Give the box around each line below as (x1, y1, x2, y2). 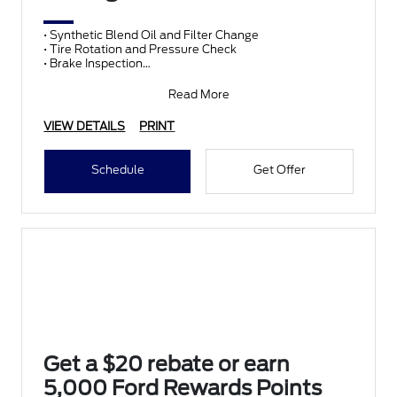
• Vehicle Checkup (43, 71, 143, 84)
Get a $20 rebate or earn (43, 352, 291, 377)
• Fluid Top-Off (43, 85, 124, 98)
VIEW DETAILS (43, 120, 126, 133)
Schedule (90, 163, 144, 176)
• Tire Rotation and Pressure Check (43, 43, 240, 56)
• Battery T (43, 99, 103, 113)
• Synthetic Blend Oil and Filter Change (43, 28, 260, 42)
